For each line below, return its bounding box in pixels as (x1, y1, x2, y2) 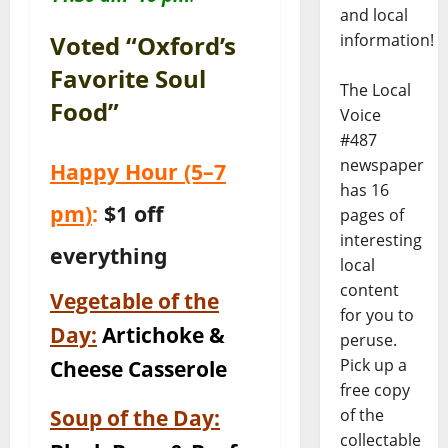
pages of (339, 204, 404, 227)
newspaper (339, 154, 424, 177)
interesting (339, 229, 422, 252)
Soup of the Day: (50, 403, 220, 433)
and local (339, 4, 408, 27)
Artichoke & (97, 320, 225, 350)
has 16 (339, 179, 389, 202)
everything (50, 241, 168, 271)
